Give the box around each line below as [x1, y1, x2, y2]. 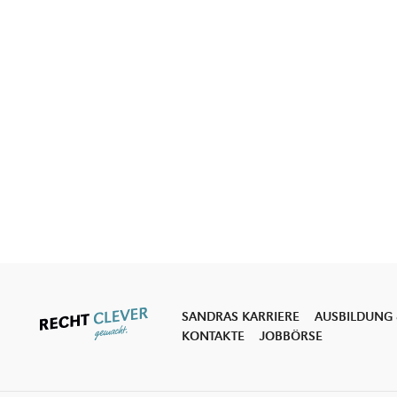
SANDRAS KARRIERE [181, 310, 300, 323]
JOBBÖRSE [259, 330, 323, 343]
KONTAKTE [181, 330, 245, 343]
